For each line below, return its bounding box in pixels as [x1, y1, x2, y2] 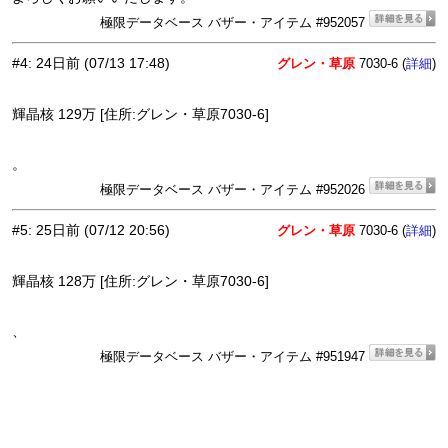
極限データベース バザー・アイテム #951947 [100, 349, 369, 365]
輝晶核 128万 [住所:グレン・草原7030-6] [12, 273, 269, 290]
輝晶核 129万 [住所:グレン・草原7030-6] [12, 106, 269, 123]
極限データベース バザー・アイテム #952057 [100, 15, 369, 31]
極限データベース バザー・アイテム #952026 [100, 182, 369, 198]
